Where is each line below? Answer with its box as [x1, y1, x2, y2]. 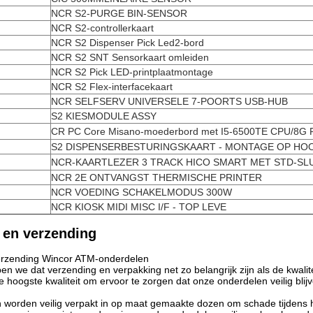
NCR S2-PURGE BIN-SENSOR [51, 8, 187, 19]
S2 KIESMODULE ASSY [51, 110, 156, 122]
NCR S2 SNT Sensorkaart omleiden [51, 52, 209, 63]
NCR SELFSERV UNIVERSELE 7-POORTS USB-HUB [51, 96, 288, 107]
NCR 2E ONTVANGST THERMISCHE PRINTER [51, 172, 262, 183]
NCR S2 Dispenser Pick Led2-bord [51, 37, 204, 48]
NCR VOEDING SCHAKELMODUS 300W [51, 187, 232, 198]
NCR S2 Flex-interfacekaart [51, 81, 173, 92]
